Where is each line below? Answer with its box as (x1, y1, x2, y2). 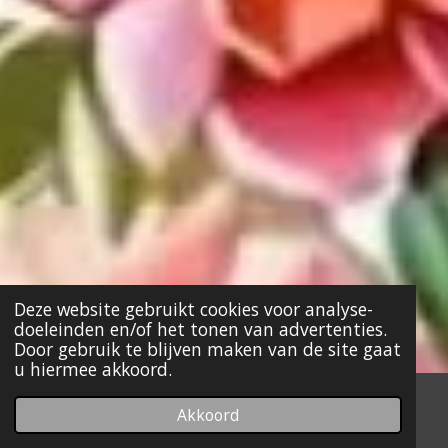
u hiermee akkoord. (13, 356, 172, 381)
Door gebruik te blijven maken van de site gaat (13, 336, 401, 361)
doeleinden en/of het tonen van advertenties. (13, 316, 387, 341)
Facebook (253, 413, 307, 430)
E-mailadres (35, 413, 103, 430)
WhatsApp (356, 413, 413, 430)
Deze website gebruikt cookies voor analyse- (13, 296, 373, 321)
